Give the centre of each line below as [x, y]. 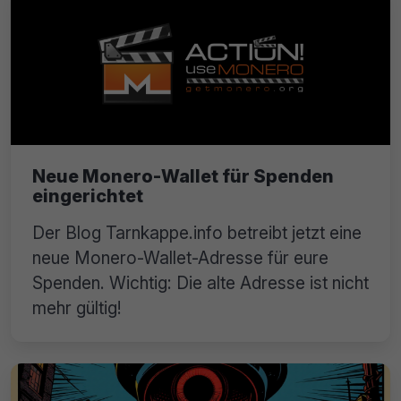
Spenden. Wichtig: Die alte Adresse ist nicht [200, 282]
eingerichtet [88, 196]
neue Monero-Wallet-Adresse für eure [180, 257]
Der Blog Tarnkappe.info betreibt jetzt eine [197, 232]
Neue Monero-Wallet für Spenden [183, 176]
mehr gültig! [77, 307]
